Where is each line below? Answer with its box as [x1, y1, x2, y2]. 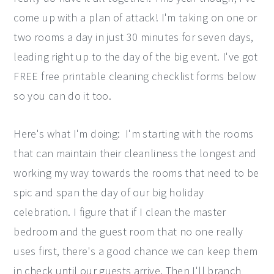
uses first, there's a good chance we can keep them [13, 243, 258, 258]
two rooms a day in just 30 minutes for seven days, [13, 29, 254, 44]
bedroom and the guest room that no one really [13, 224, 243, 239]
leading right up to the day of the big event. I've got [13, 49, 258, 64]
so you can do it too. [13, 88, 111, 103]
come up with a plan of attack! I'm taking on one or [13, 10, 257, 24]
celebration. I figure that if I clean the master [13, 204, 226, 219]
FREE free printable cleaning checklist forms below [13, 68, 256, 83]
